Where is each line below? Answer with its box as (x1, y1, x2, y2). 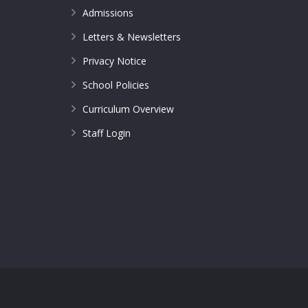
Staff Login (82, 126, 131, 140)
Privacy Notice (82, 54, 146, 67)
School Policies (82, 78, 149, 91)
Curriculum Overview (82, 102, 174, 115)
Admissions (82, 6, 133, 19)
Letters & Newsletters (82, 30, 181, 43)
